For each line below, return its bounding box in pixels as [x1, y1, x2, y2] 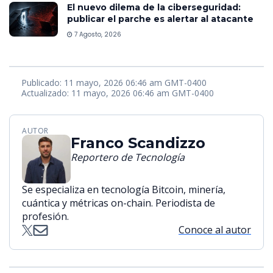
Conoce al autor [179, 223, 251, 237]
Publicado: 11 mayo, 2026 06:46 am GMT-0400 [21, 77, 207, 89]
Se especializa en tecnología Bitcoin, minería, [22, 183, 225, 197]
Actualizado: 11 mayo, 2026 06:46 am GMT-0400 [21, 87, 214, 99]
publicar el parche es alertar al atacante [67, 13, 253, 24]
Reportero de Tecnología [71, 151, 185, 165]
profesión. [22, 210, 69, 224]
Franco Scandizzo [71, 134, 205, 152]
